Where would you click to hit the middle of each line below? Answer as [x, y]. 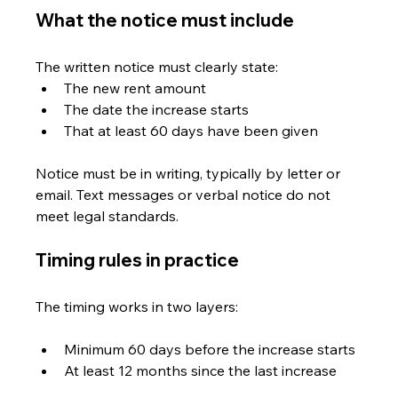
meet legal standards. [109, 215]
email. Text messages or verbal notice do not [185, 194]
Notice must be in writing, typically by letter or [190, 173]
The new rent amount [135, 88]
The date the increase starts [157, 109]
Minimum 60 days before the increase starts [210, 349]
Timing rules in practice [138, 259]
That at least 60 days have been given [191, 130]
